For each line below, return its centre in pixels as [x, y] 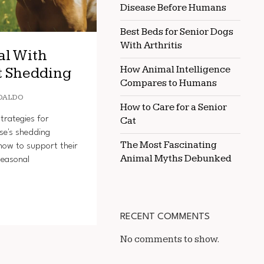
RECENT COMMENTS [165, 217]
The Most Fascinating [169, 145]
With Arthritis [151, 45]
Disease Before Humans [173, 8]
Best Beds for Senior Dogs [177, 32]
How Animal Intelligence [175, 70]
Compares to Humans [169, 83]
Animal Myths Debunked [176, 159]
